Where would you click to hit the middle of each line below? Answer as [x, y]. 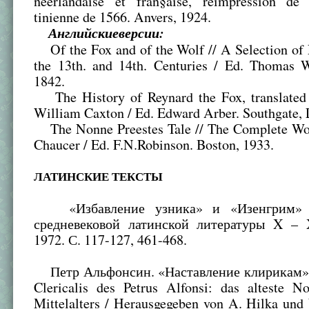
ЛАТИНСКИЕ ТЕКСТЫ [99, 177]
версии [139, 33]
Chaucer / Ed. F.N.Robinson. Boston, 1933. [154, 145]
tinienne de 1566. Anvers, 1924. [123, 17]
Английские [84, 33]
